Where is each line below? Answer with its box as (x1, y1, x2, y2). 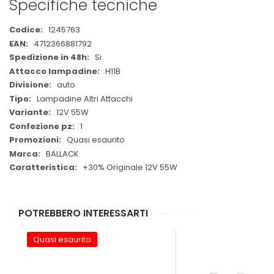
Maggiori (9, 23, 44, 35)
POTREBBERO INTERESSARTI (18, 206, 148, 220)
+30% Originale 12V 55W (83, 161, 177, 174)
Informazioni (9, 34, 58, 46)
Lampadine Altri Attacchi (37, 92, 133, 105)
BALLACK (46, 147, 79, 160)
